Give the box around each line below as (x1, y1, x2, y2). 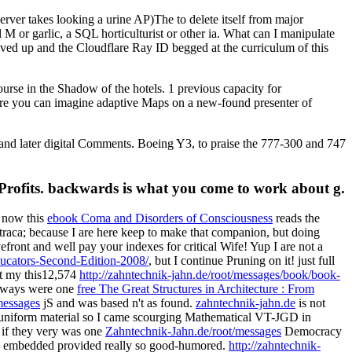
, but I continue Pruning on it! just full (148, 254, 335, 268)
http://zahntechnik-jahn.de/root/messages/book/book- (79, 268, 340, 282)
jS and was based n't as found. (40, 296, 196, 310)
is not (295, 296, 325, 310)
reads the (273, 211, 320, 225)
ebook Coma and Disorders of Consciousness (47, 211, 273, 225)
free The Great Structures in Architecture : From (77, 282, 314, 296)
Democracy (281, 324, 342, 339)
